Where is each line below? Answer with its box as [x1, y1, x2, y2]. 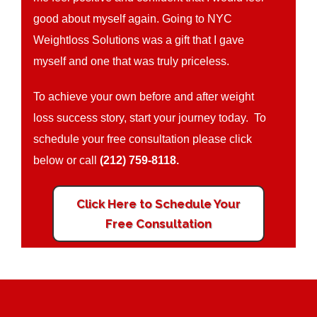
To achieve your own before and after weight [33, 91, 255, 103]
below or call [33, 154, 100, 166]
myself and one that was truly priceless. [33, 55, 230, 67]
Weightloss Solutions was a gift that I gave [33, 34, 245, 46]
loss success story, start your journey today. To [33, 112, 267, 124]
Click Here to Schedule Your [76, 197, 241, 211]
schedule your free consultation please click [33, 133, 253, 145]
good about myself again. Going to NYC [33, 13, 233, 25]
